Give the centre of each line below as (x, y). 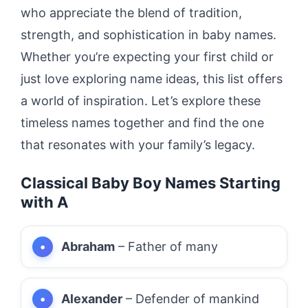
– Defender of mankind (191, 298)
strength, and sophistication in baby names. (148, 34)
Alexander (92, 298)
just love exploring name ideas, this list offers (152, 78)
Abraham (88, 246)
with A (44, 202)
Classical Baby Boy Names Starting (151, 183)
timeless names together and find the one (142, 122)
